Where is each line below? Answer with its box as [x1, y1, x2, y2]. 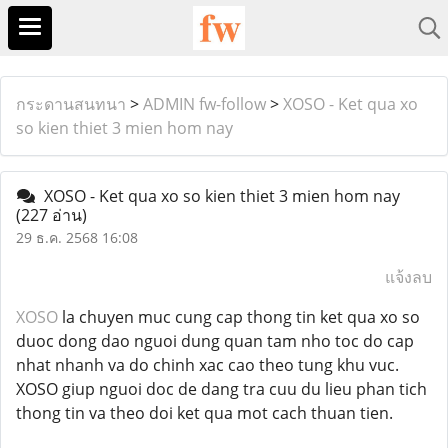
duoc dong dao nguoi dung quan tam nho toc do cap [16, 330, 414, 352]
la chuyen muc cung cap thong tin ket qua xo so [58, 306, 420, 328]
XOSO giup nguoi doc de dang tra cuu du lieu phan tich [16, 378, 427, 400]
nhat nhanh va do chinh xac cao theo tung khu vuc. [16, 354, 399, 376]
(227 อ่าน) [16, 204, 87, 226]
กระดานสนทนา [16, 93, 126, 115]
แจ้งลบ [385, 266, 432, 288]
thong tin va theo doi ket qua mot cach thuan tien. [16, 402, 393, 424]
